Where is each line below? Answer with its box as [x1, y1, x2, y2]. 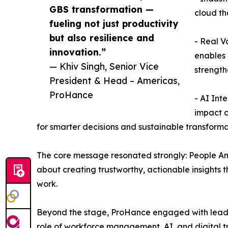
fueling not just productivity [49, 17, 178, 29]
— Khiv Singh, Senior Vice [49, 60, 159, 72]
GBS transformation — [49, 3, 154, 15]
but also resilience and [49, 32, 154, 43]
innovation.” [49, 46, 106, 58]
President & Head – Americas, [49, 74, 180, 86]
